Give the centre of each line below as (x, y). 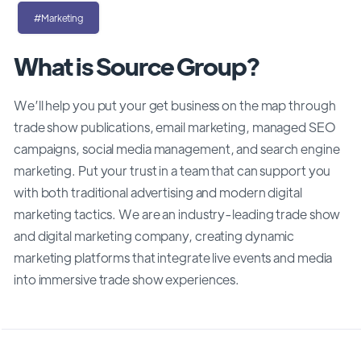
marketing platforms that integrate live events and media (173, 257)
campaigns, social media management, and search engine (177, 148)
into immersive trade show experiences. (127, 279)
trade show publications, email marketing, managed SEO (175, 127)
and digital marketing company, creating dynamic (154, 235)
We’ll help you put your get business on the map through (175, 105)
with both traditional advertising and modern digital (158, 192)
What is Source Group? (137, 65)
